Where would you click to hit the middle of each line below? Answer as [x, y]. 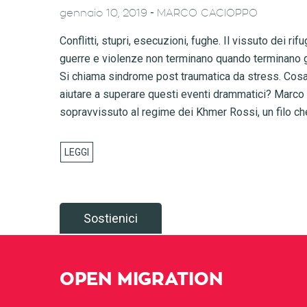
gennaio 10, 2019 [103, 13]
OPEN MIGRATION [141, 280]
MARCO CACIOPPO [207, 13]
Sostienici [111, 218]
